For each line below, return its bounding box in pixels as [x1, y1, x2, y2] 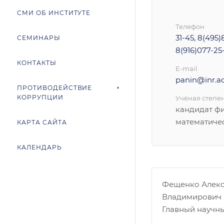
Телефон [175, 22, 204, 30]
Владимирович [162, 192, 221, 202]
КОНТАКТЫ [17, 59, 56, 66]
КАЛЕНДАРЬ [17, 143, 62, 151]
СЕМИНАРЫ [17, 34, 60, 41]
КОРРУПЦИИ [17, 93, 63, 101]
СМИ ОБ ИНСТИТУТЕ [17, 9, 91, 16]
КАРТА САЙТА [17, 118, 67, 126]
